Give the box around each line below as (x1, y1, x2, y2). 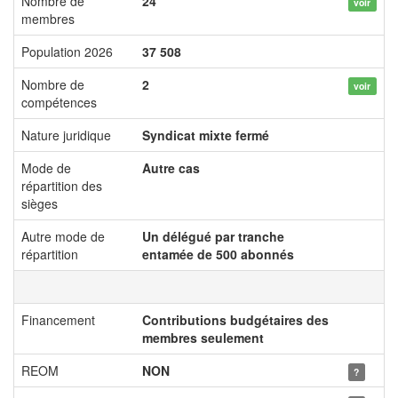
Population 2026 (21, 43, 113, 60)
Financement (21, 311, 95, 329)
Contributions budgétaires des (142, 311, 329, 329)
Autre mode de (21, 227, 105, 245)
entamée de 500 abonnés (142, 245, 294, 263)
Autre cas (142, 159, 200, 177)
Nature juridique (21, 126, 111, 144)
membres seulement (142, 329, 264, 346)
